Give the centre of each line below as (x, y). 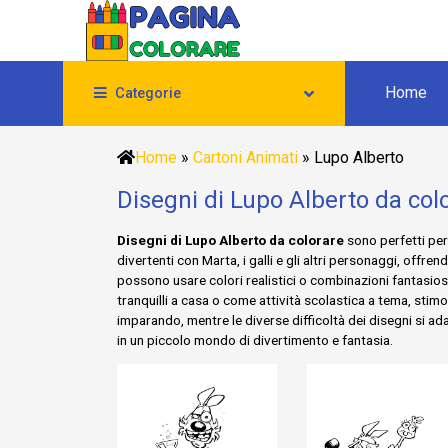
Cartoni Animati (245, 157)
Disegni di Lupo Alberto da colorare (230, 240)
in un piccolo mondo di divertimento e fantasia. (255, 340)
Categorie (148, 93)
